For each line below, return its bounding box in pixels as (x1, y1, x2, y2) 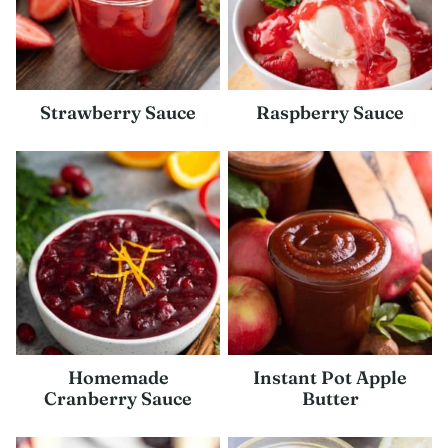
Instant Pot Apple (253, 366, 407, 389)
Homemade (67, 366, 169, 389)
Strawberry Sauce (40, 101, 196, 124)
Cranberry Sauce (44, 387, 192, 410)
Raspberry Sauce (256, 101, 404, 124)
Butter (301, 387, 359, 410)
